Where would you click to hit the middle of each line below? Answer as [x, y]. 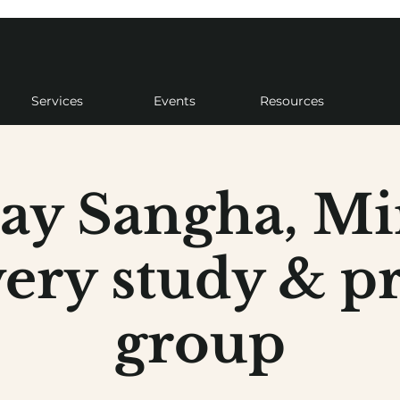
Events [175, 101]
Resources [292, 101]
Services [57, 101]
